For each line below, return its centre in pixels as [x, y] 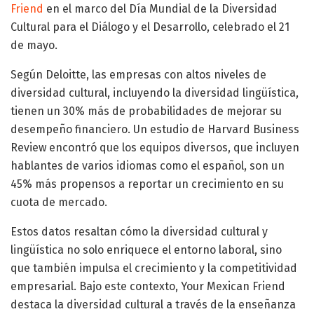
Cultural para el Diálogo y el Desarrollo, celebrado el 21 [150, 27]
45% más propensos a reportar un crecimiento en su [147, 184]
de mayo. [34, 45]
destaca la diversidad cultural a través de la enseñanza [153, 304]
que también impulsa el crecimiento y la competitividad [154, 268]
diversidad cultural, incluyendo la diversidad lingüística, [155, 93]
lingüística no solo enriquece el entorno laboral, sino [146, 250]
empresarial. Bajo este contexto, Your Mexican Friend [148, 286]
